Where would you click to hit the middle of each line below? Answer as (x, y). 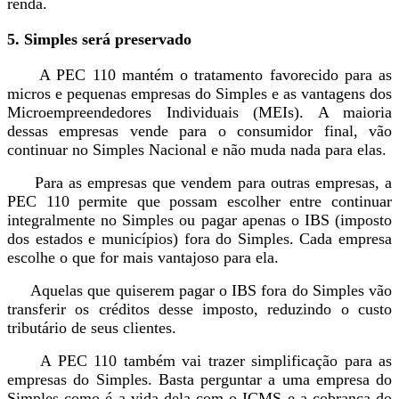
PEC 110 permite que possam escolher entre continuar (199, 201)
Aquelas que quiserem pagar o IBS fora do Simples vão (199, 290)
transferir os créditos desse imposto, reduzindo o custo (199, 309)
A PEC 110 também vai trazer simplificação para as (199, 361)
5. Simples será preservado (99, 40)
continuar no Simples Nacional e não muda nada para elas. (197, 150)
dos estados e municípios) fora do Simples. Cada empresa (199, 239)
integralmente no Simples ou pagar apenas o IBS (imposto (199, 220)
